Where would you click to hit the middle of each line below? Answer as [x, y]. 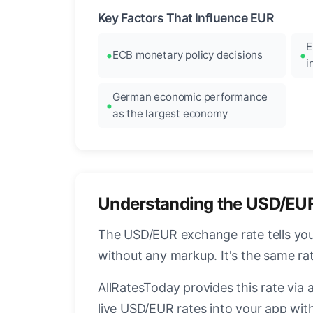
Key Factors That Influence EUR [186, 18]
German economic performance [190, 97]
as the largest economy [170, 114]
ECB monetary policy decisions [188, 55]
